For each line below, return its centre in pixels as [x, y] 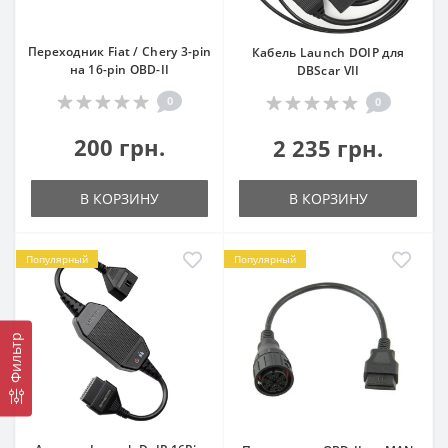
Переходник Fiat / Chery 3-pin [119, 51]
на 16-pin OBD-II [119, 69]
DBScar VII [328, 70]
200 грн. [119, 146]
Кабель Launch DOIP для [328, 52]
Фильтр [15, 358]
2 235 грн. [328, 147]
